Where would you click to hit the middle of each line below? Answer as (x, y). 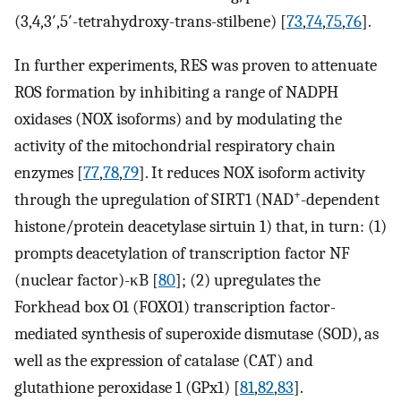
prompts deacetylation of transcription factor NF (182, 253)
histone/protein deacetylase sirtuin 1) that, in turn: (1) (200, 226)
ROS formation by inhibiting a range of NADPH (176, 92)
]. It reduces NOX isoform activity (252, 172)
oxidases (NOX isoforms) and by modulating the (178, 119)
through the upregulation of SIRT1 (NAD (154, 199)
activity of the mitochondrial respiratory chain (175, 145)
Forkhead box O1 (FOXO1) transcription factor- (175, 307)
